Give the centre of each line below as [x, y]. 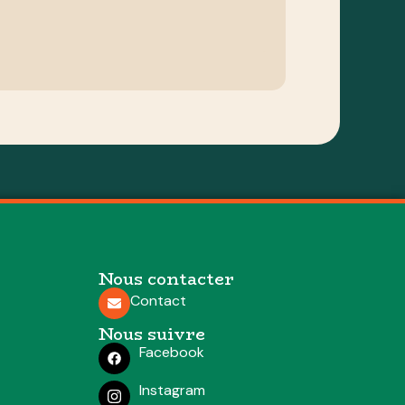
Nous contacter [166, 279]
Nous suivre [151, 334]
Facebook [171, 352]
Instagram [172, 390]
